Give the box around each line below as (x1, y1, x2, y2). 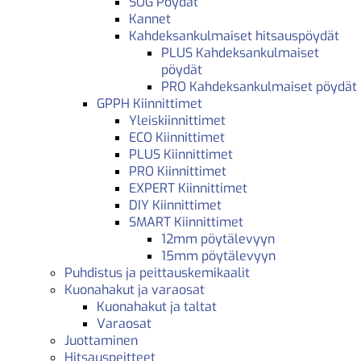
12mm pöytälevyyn (161, 230, 275, 247)
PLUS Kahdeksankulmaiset (161, 44, 319, 61)
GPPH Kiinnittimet (97, 94, 202, 112)
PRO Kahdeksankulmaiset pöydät (161, 77, 357, 95)
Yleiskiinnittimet (129, 111, 226, 129)
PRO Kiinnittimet (129, 162, 226, 180)
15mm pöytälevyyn (161, 247, 276, 264)
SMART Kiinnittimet (129, 213, 243, 230)
